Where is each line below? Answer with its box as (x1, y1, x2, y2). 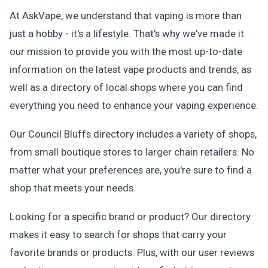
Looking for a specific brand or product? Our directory (10, 211, 251, 223)
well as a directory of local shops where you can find (10, 81, 243, 93)
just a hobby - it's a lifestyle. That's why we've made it (10, 28, 244, 39)
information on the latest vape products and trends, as (10, 63, 251, 75)
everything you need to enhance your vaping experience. (10, 99, 258, 111)
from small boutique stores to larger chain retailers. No (10, 146, 254, 158)
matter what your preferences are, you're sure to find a (10, 164, 252, 176)
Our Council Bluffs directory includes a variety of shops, (10, 128, 257, 140)
